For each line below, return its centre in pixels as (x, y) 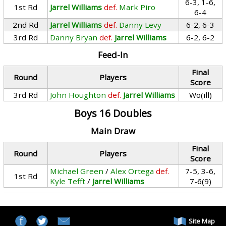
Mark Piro (137, 7)
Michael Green (77, 171)
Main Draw (113, 131)
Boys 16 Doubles (113, 113)
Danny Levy (140, 25)
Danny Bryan (74, 37)
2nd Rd (26, 25)
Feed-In (113, 55)
